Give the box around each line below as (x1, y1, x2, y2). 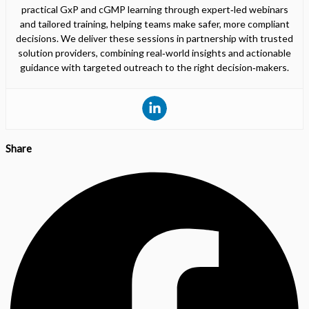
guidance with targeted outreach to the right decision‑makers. (20, 61, 289, 73)
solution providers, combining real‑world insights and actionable (18, 46, 291, 59)
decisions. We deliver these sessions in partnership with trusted (16, 32, 293, 44)
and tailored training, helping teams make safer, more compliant (19, 17, 290, 30)
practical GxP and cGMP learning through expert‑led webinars (21, 3, 288, 15)
